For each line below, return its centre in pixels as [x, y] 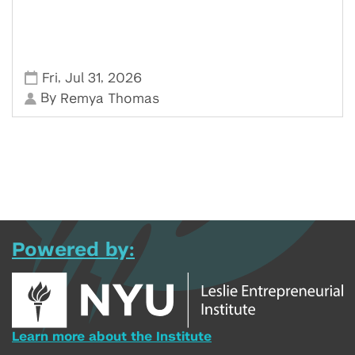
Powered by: [73, 251]
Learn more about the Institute [112, 336]
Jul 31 [83, 78]
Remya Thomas [110, 99]
